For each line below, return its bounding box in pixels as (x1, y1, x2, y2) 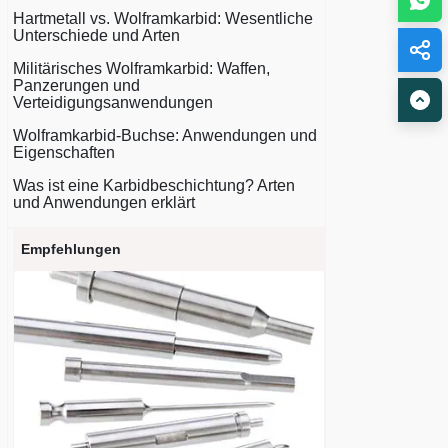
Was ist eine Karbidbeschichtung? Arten (13, 177, 295, 194)
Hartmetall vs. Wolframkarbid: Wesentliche (13, 10, 313, 27)
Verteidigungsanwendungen (13, 94, 213, 111)
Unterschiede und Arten (13, 27, 180, 44)
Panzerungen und (13, 77, 140, 94)
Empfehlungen (21, 241, 121, 257)
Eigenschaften (13, 144, 115, 161)
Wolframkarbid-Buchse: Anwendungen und (13, 127, 317, 144)
